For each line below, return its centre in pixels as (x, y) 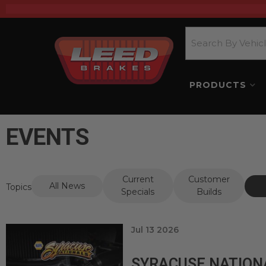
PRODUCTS (218, 85)
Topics (19, 187)
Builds (209, 192)
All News (67, 186)
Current (138, 179)
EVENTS (47, 137)
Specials (138, 192)
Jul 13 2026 (155, 230)
